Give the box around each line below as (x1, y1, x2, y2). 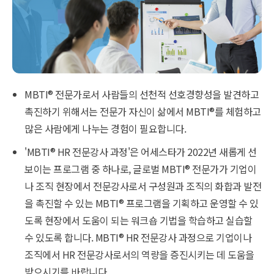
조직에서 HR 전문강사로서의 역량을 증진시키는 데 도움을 (24, 247, 254, 262)
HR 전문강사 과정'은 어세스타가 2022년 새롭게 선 (55, 144, 257, 160)
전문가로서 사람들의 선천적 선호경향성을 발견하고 (53, 87, 259, 102)
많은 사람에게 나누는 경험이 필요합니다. (24, 121, 186, 136)
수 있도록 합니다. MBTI (24, 230, 119, 245)
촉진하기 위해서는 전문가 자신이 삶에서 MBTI (24, 104, 209, 119)
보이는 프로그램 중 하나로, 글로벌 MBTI (24, 161, 185, 177)
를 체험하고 (214, 104, 261, 119)
